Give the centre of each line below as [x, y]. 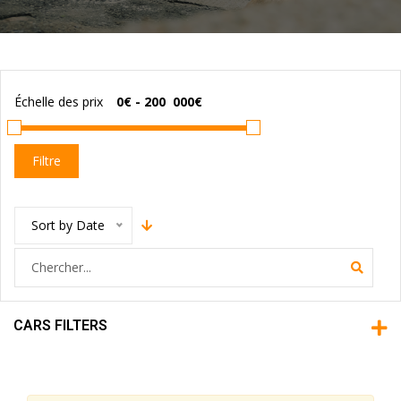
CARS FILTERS [60, 325]
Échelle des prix [59, 102]
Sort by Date [68, 225]
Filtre [47, 161]
